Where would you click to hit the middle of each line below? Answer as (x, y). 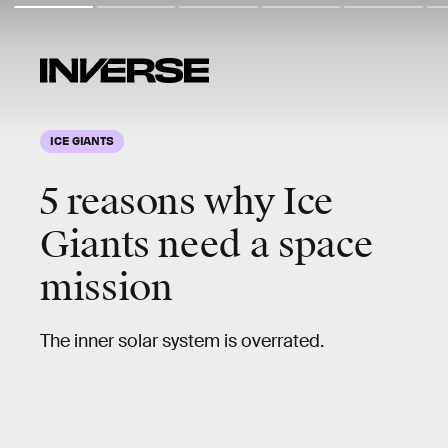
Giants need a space (206, 245)
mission (106, 288)
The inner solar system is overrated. (182, 341)
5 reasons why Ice (186, 202)
